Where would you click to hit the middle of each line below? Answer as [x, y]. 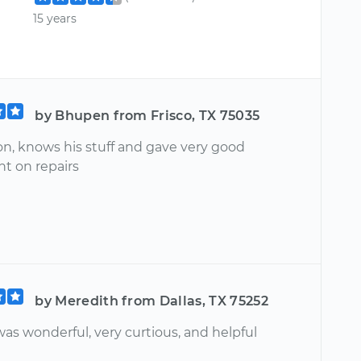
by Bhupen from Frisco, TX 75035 [147, 115]
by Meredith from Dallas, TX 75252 [151, 301]
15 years [55, 18]
